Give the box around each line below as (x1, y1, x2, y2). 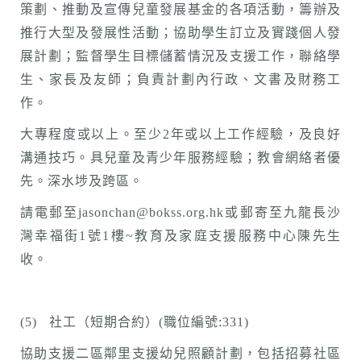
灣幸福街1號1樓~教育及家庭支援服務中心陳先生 (20, 229, 341, 243)
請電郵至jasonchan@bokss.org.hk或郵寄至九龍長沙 (20, 205, 341, 219)
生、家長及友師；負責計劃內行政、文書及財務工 (20, 73, 341, 86)
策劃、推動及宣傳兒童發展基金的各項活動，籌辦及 (20, 2, 341, 16)
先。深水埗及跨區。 (20, 174, 143, 188)
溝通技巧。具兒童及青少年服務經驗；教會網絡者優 (20, 151, 341, 164)
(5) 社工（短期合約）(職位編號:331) (20, 315, 249, 329)
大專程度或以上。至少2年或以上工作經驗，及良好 (20, 127, 341, 141)
